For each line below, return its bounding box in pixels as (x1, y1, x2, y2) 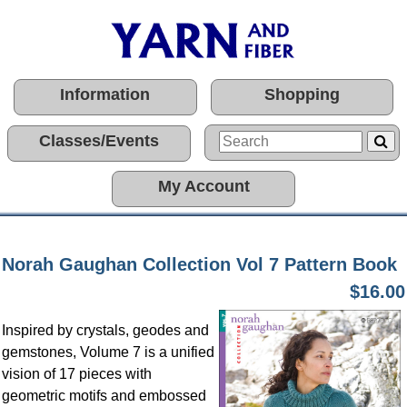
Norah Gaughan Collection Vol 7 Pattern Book (2, 254, 397, 274)
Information (60, 85, 151, 104)
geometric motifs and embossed (2, 388, 206, 403)
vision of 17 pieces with (2, 366, 152, 382)
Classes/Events (39, 132, 159, 150)
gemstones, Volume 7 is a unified (2, 344, 214, 360)
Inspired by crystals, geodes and (2, 323, 209, 338)
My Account (157, 177, 250, 195)
